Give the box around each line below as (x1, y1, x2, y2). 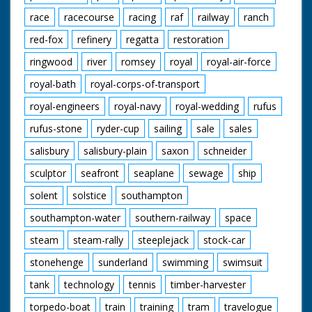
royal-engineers (30, 99, 100, 113)
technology (64, 277, 114, 291)
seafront (81, 166, 119, 180)
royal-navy (114, 99, 161, 113)
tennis (129, 277, 156, 291)
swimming (162, 255, 208, 269)
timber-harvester (171, 277, 246, 291)
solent (30, 188, 58, 202)
